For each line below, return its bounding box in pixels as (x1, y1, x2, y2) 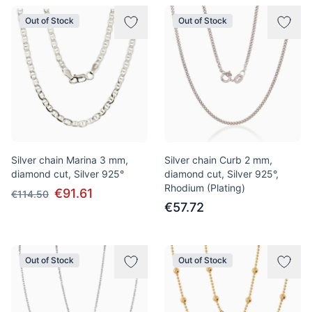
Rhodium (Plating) (164, 182, 245, 194)
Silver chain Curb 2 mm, (164, 154, 272, 166)
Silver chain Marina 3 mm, (11, 154, 128, 166)
